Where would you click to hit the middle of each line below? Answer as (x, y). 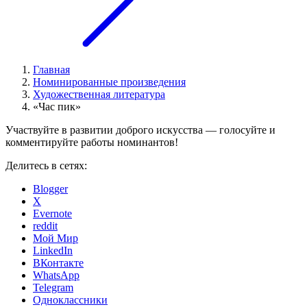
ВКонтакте (58, 263)
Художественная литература (99, 95)
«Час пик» (57, 107)
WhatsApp (56, 275)
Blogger (50, 189)
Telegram (53, 288)
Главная (51, 70)
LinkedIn (53, 251)
